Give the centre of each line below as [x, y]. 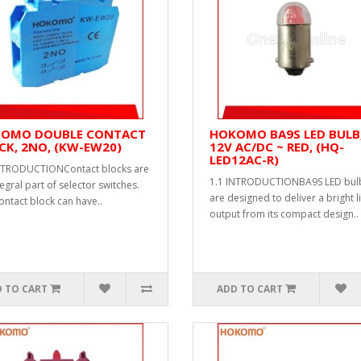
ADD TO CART [250, 289]
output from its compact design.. [284, 214]
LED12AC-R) [244, 160]
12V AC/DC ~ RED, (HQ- [277, 147]
